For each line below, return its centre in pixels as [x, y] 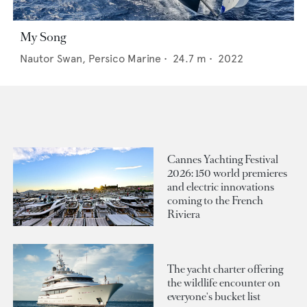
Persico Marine [125, 59]
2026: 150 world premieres [227, 173]
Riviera [184, 214]
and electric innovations [221, 186]
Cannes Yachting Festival [223, 159]
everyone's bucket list [214, 297]
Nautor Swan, [54, 59]
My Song [43, 37]
